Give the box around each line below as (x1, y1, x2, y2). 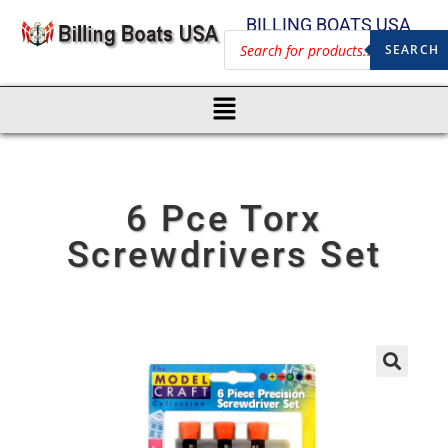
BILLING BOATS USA (245, 14, 411, 35)
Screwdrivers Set (66, 233, 382, 276)
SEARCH (384, 41, 439, 58)
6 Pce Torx (126, 197, 322, 240)
